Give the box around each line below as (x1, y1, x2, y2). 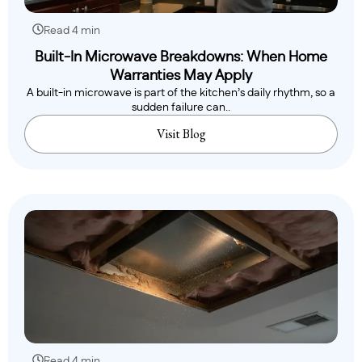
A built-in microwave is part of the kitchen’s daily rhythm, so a (27, 86, 335, 99)
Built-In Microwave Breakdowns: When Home (35, 49, 327, 65)
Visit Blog (156, 124, 206, 142)
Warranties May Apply (110, 68, 252, 83)
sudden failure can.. (132, 101, 230, 113)
